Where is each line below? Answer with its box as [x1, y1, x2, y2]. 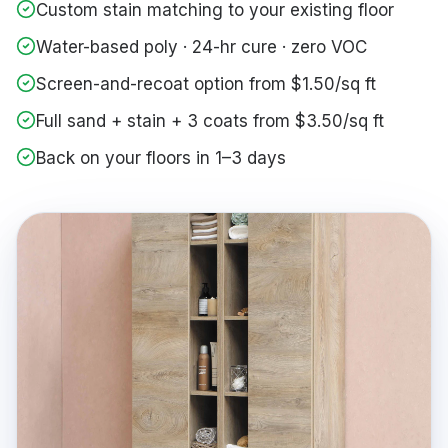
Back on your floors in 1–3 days [36, 148, 286, 168]
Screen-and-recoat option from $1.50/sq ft [36, 74, 376, 94]
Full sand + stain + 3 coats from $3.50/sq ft [36, 111, 384, 131]
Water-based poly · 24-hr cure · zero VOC [36, 37, 367, 57]
